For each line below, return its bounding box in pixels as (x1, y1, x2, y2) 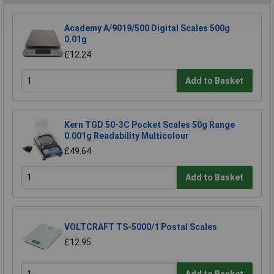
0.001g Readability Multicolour (64, 131, 189, 141)
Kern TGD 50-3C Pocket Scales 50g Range (64, 120, 235, 130)
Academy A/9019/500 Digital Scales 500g (64, 23, 230, 34)
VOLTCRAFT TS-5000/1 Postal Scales (64, 222, 217, 232)
